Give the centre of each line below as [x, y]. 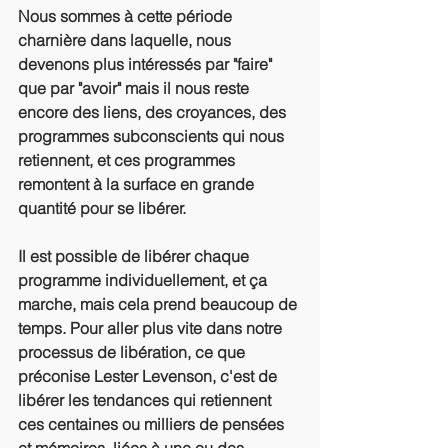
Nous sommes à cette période [127, 16]
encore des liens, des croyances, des [154, 112]
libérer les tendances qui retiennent [146, 400]
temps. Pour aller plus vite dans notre [152, 328]
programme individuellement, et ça [144, 280]
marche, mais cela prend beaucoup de [159, 304]
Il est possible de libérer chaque [135, 256]
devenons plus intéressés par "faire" [147, 64]
